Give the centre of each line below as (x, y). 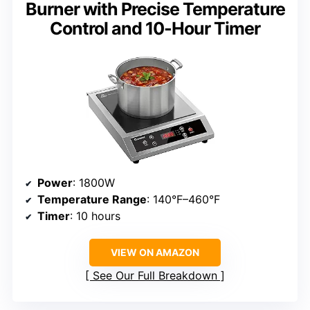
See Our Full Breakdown (155, 276)
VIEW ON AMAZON (155, 253)
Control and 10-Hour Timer (155, 28)
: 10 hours (95, 216)
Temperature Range (92, 200)
